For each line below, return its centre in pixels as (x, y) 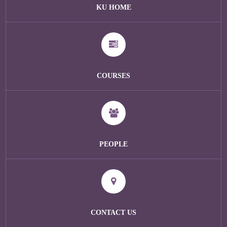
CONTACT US (113, 213)
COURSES (113, 76)
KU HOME (113, 7)
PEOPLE (113, 144)
